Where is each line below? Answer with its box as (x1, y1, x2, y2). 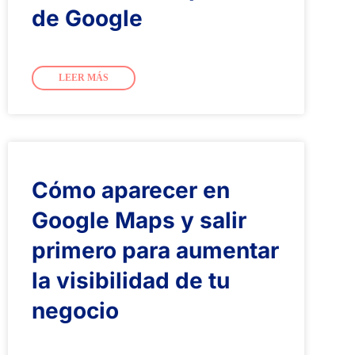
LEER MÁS (59, 71, 109, 83)
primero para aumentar (32, 236, 279, 264)
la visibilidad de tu (32, 266, 230, 294)
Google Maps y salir (32, 206, 246, 234)
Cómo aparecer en (32, 176, 230, 204)
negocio (32, 296, 119, 324)
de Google (32, 4, 143, 32)
